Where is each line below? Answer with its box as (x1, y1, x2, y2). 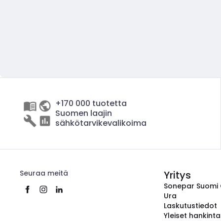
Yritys (164, 168, 191, 182)
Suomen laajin (55, 108, 112, 119)
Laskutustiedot (164, 201, 217, 211)
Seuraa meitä (20, 168, 68, 178)
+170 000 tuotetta (55, 98, 127, 109)
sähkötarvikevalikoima (55, 117, 147, 129)
